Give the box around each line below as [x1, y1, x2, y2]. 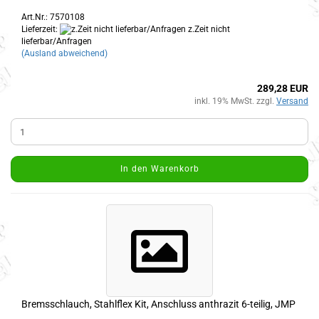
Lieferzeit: [21, 23, 60, 34]
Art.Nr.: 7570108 [21, 11, 85, 22]
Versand [276, 96, 308, 107]
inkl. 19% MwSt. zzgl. [194, 96, 276, 107]
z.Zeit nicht [186, 23, 230, 34]
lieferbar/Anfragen [21, 36, 92, 47]
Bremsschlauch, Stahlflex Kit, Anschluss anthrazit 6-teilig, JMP [21, 298, 296, 310]
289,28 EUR [257, 83, 308, 95]
